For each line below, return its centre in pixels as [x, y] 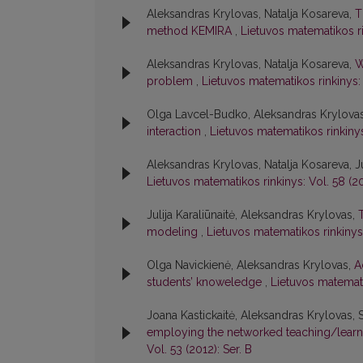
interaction [175, 132]
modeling [174, 232]
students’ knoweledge [206, 282]
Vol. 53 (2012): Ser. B [199, 350]
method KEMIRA [191, 31]
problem [171, 81]
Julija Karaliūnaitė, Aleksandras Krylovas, [252, 215]
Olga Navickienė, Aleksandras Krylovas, [250, 265]
